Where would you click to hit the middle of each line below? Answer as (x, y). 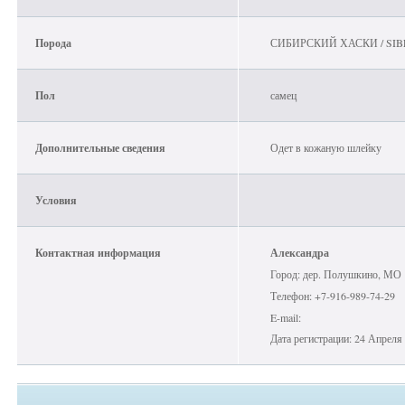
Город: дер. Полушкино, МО (335, 274)
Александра (299, 253)
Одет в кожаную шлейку (325, 147)
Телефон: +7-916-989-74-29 (332, 296)
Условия (56, 200)
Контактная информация (98, 253)
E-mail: (285, 317)
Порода (53, 43)
